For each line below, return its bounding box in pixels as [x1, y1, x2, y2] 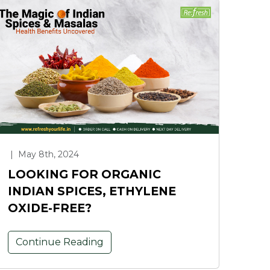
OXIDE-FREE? [8, 200, 92, 215]
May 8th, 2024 [16, 148, 79, 160]
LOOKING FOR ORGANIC [8, 166, 161, 181]
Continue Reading [16, 236, 104, 248]
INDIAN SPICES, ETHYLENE [8, 183, 176, 198]
